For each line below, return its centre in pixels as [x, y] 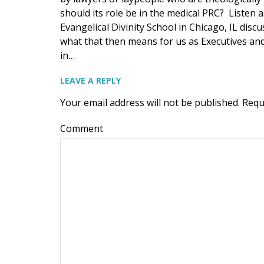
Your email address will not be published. [150, 103]
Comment [82, 128]
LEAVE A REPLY [90, 80]
